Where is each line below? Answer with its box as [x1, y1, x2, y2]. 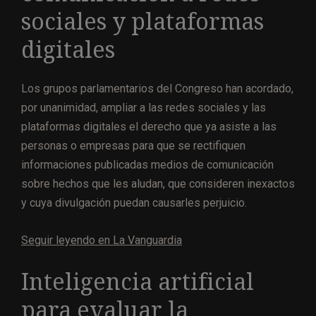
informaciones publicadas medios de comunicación [21, 158, 274, 172]
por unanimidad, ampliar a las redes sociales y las [21, 101, 266, 115]
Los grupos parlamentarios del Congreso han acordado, [21, 82, 293, 96]
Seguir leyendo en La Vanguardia [21, 233, 182, 248]
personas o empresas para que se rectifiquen [21, 139, 245, 153]
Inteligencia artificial [21, 269, 254, 296]
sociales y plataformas [21, 8, 264, 35]
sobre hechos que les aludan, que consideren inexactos [21, 177, 295, 191]
